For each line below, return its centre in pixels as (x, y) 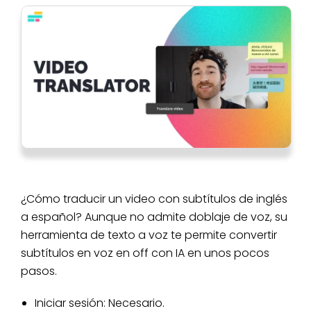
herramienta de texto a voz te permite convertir (149, 235)
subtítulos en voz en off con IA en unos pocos (145, 253)
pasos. (39, 271)
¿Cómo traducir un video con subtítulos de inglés (154, 199)
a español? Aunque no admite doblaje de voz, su (154, 217)
